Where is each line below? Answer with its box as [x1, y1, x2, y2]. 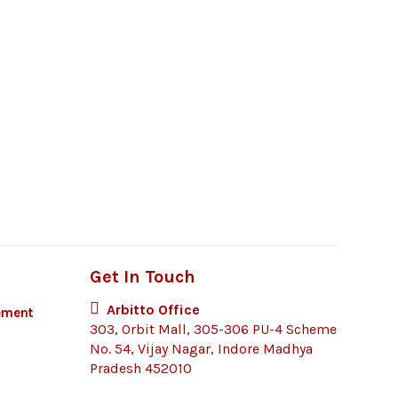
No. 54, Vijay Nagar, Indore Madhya [90, 340, 313, 357]
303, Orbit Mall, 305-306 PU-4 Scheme [90, 321, 337, 338]
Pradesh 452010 [90, 360, 192, 377]
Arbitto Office [107, 301, 200, 318]
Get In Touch [90, 267, 195, 287]
